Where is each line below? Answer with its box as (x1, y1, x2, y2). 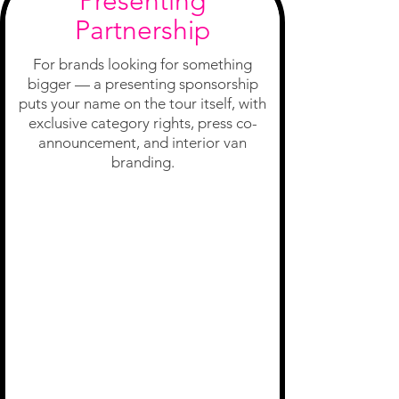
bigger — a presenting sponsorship (27, 74, 258, 93)
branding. (110, 152, 175, 171)
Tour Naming (85, 207, 205, 232)
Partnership (75, 13, 210, 46)
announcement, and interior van (38, 133, 247, 151)
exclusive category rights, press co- (28, 113, 257, 132)
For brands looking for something (33, 54, 252, 73)
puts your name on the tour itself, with (19, 94, 266, 112)
